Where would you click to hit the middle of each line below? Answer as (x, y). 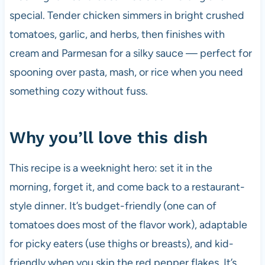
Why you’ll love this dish (108, 137)
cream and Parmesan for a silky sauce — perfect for (130, 53)
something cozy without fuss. (78, 91)
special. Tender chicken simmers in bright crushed (127, 15)
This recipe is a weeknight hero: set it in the (111, 168)
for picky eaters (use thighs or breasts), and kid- (121, 243)
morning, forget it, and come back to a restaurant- (127, 187)
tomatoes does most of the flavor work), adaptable (128, 224)
